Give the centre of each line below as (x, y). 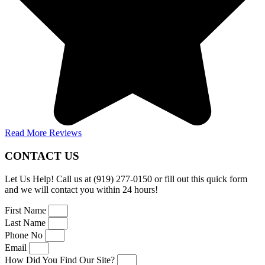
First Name (27, 210)
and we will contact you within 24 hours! (81, 189)
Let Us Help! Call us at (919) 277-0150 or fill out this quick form (126, 179)
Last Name (26, 222)
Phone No (25, 235)
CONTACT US (42, 156)
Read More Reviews (43, 133)
